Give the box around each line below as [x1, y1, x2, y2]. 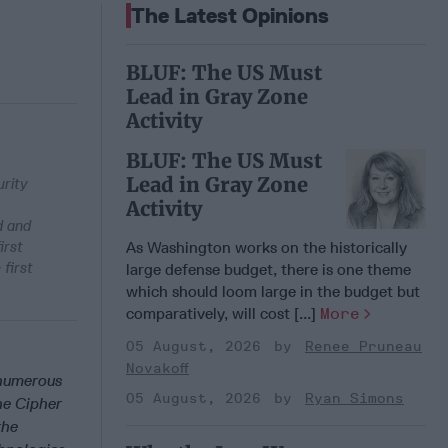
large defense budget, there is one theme [126, 259, 411, 279]
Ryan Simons [305, 389, 404, 407]
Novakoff [126, 359, 189, 377]
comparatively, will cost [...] [126, 303, 320, 323]
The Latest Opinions [131, 2, 329, 28]
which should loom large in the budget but [126, 281, 420, 301]
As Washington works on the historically [126, 237, 407, 257]
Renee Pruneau [305, 337, 422, 355]
